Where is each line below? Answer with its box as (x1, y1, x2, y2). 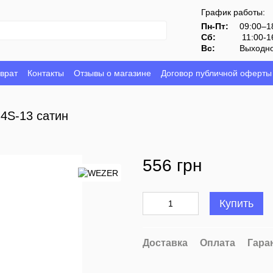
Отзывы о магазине (74, 68, 151, 78)
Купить (219, 197, 253, 210)
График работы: (201, 7, 266, 17)
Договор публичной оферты (161, 68, 272, 78)
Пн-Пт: (201, 21, 229, 31)
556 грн (143, 156, 202, 175)
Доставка (143, 238, 188, 248)
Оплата (200, 238, 235, 248)
